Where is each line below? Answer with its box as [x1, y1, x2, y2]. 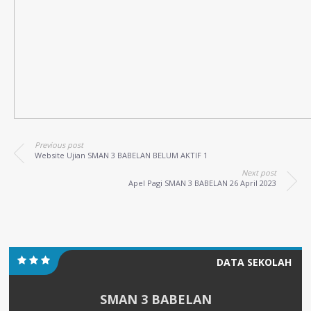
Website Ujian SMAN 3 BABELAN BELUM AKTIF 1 [35, 150, 208, 160]
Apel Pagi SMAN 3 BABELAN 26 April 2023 [128, 178, 276, 188]
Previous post [35, 140, 83, 150]
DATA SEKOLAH [217, 255, 292, 269]
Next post [242, 167, 276, 178]
